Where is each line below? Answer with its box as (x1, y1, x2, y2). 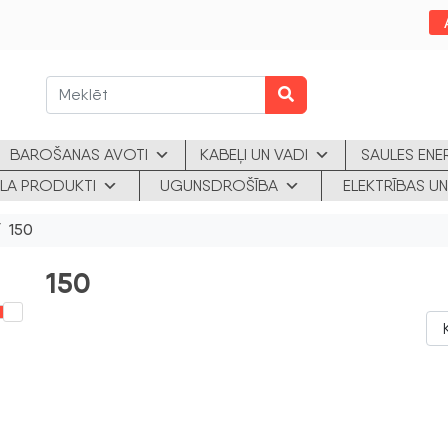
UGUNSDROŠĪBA (160, 176, 279, 195)
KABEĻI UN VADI (200, 145, 309, 164)
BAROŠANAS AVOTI (10, 145, 149, 164)
